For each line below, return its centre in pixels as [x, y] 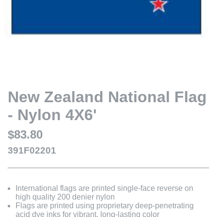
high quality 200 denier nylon [65, 197]
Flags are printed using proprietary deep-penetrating [105, 206]
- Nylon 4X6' [52, 115]
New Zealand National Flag [107, 97]
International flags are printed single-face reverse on [104, 188]
